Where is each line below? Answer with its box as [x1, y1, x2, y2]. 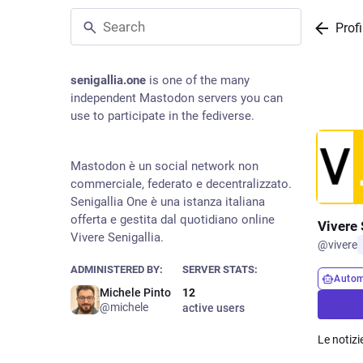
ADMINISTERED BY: [70, 263, 163, 275]
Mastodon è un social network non [70, 159, 258, 173]
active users [181, 301, 245, 314]
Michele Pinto [100, 286, 171, 299]
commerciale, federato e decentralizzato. [70, 177, 292, 191]
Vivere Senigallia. [70, 230, 164, 245]
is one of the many [146, 73, 250, 88]
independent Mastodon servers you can [70, 91, 283, 105]
